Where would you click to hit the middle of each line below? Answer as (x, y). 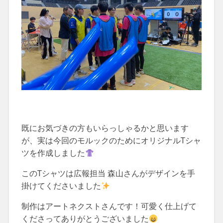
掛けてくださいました (61, 186)
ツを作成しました (53, 153)
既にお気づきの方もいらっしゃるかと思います (105, 128)
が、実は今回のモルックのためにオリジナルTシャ (111, 141)
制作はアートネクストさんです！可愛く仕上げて (109, 207)
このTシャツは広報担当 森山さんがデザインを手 (108, 174)
